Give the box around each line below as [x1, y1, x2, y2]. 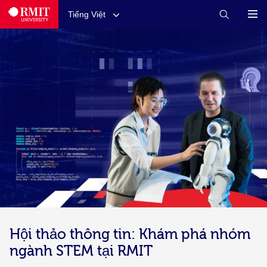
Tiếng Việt [67, 10, 105, 19]
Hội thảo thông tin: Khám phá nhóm [9, 226, 250, 243]
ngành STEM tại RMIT [9, 243, 153, 259]
